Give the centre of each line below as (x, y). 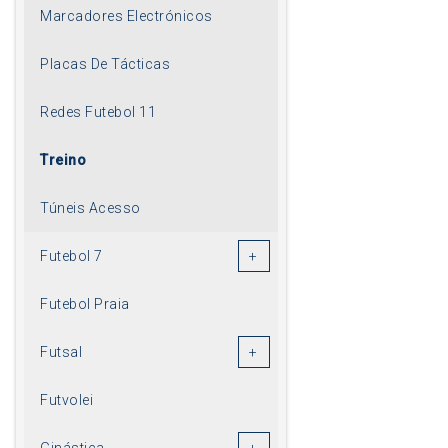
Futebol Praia (85, 303)
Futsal (61, 351)
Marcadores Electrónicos (126, 15)
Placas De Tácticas (105, 63)
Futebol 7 (71, 255)
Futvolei (66, 399)
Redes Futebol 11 (98, 111)
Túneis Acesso (90, 207)
